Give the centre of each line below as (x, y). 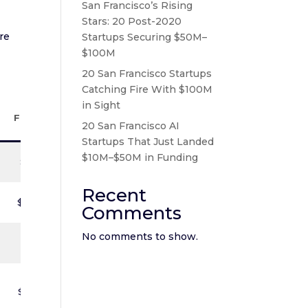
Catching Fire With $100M (147, 89)
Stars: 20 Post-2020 (132, 21)
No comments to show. (140, 236)
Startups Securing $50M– (145, 37)
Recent (114, 195)
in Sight (101, 105)
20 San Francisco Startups (147, 74)
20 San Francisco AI (131, 126)
